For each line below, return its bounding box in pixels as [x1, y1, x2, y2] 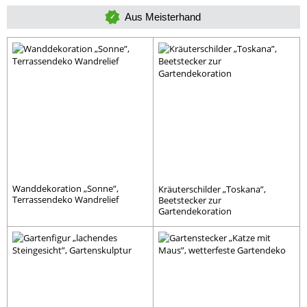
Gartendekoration [158, 204, 232, 217]
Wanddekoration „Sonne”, [12, 182, 119, 195]
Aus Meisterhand [124, 10, 201, 23]
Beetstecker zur [158, 193, 221, 206]
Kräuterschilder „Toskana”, [158, 182, 266, 195]
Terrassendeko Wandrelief [12, 193, 119, 206]
